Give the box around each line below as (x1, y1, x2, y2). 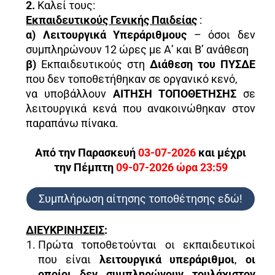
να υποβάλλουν (26, 87, 113, 100)
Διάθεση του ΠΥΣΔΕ (149, 57, 255, 71)
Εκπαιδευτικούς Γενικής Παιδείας (26, 13, 198, 26)
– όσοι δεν (193, 28, 255, 41)
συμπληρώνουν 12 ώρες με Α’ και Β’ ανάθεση (26, 42, 249, 56)
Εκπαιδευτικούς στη (41, 57, 150, 71)
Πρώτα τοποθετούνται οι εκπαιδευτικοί (38, 238, 255, 251)
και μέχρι (196, 145, 246, 159)
